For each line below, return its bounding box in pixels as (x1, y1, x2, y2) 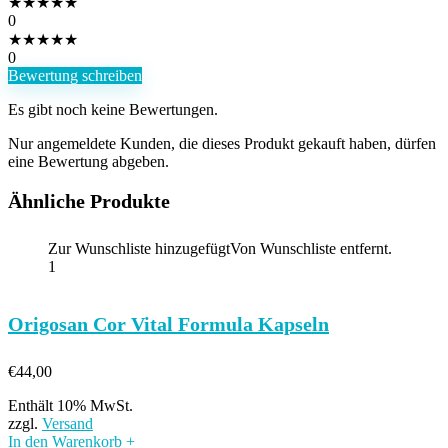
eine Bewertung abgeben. (8, 153, 169, 170)
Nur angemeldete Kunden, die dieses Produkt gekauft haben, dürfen (8, 135, 436, 152)
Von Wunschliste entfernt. (230, 240, 392, 257)
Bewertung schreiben (8, 67, 142, 84)
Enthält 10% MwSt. (8, 397, 133, 414)
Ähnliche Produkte (8, 190, 170, 212)
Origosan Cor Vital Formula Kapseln (8, 313, 329, 335)
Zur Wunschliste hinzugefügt (48, 240, 230, 257)
